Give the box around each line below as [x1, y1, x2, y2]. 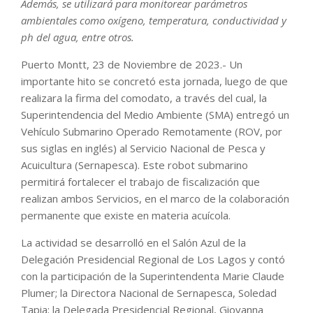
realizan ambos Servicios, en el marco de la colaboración [21, 191, 289, 205]
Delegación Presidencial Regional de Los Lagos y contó [21, 252, 285, 266]
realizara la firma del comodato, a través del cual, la [21, 90, 267, 105]
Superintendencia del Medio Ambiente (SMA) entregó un [21, 107, 289, 122]
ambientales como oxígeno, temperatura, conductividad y [21, 13, 286, 27]
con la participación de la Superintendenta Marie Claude [21, 268, 284, 283]
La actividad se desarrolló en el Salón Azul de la [21, 235, 246, 249]
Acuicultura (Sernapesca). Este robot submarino [21, 157, 248, 172]
